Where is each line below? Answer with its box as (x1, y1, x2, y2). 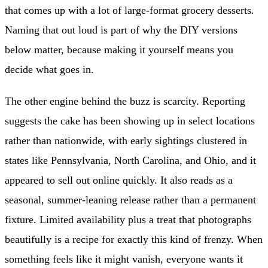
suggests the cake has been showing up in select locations (5, 115, 255, 127)
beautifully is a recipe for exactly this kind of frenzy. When (5, 233, 263, 246)
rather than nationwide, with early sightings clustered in (5, 135, 247, 147)
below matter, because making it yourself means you (5, 44, 233, 56)
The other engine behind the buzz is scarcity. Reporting (5, 95, 245, 108)
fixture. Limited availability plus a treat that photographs (5, 214, 251, 226)
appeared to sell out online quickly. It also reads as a (5, 174, 233, 187)
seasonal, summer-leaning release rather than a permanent (5, 194, 256, 206)
